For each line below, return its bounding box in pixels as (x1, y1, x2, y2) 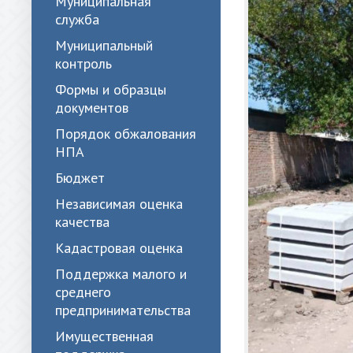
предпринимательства (55, 301, 191, 319)
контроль (55, 54, 112, 72)
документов (55, 98, 128, 117)
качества (55, 213, 110, 231)
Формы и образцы (55, 80, 166, 98)
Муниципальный (55, 36, 153, 54)
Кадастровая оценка (55, 239, 183, 257)
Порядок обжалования (55, 124, 196, 143)
